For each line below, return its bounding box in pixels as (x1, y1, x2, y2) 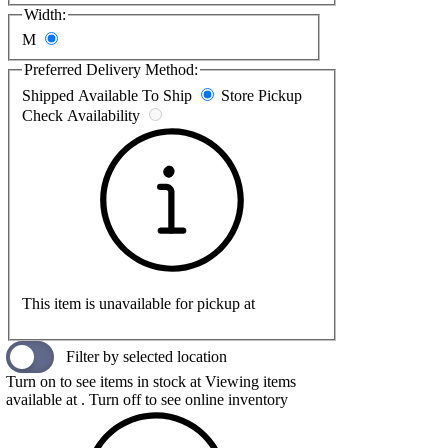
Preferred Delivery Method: (24, 61, 198, 79)
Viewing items (205, 373, 296, 391)
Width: (24, 5, 66, 23)
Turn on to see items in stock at (6, 373, 205, 391)
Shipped (22, 87, 74, 105)
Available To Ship (78, 87, 192, 105)
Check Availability (22, 107, 144, 125)
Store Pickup (221, 87, 302, 105)
